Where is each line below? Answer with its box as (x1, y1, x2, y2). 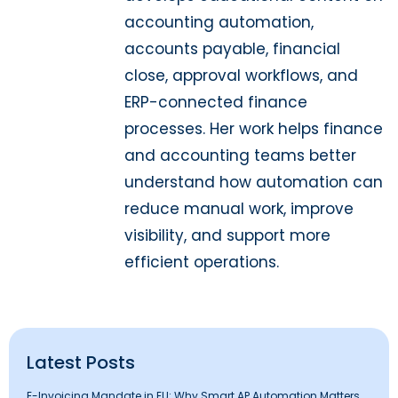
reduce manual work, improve (124, 198, 354, 219)
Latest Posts (27, 349, 135, 375)
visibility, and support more (124, 225, 330, 246)
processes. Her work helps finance (124, 118, 383, 139)
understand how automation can (124, 171, 383, 193)
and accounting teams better (124, 145, 356, 166)
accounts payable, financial (124, 38, 340, 60)
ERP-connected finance (124, 92, 307, 113)
